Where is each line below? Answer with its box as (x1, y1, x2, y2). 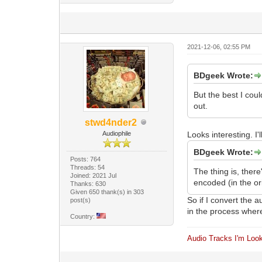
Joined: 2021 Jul (70, 171, 117, 179)
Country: (70, 212, 97, 220)
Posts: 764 (70, 155, 101, 163)
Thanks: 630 (70, 180, 106, 187)
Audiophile (102, 129, 132, 137)
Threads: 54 (70, 163, 105, 171)
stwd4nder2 (85, 117, 137, 127)
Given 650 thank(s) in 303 (70, 188, 144, 195)
